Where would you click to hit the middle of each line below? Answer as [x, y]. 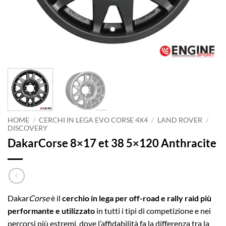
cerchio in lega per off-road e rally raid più [137, 198]
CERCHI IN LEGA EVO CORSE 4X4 [94, 120]
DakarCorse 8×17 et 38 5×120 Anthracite [112, 143]
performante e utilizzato [51, 211]
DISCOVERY [27, 128]
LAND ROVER [180, 120]
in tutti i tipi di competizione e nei [153, 211]
